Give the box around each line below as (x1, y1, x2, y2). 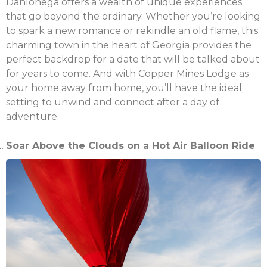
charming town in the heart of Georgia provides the (6, 39, 252, 51)
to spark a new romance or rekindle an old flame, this (6, 24, 258, 36)
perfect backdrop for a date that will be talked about (6, 53, 260, 65)
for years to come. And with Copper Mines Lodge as (6, 67, 249, 79)
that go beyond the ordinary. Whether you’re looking (6, 10, 260, 22)
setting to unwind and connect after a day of (6, 96, 219, 108)
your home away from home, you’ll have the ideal (6, 82, 242, 94)
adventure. (6, 110, 59, 122)
